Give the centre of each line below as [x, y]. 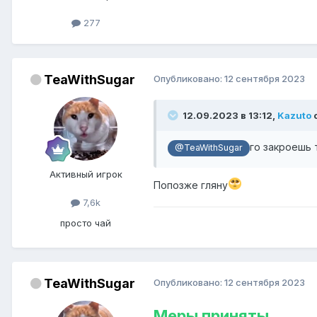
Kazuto [294, 116]
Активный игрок [86, 174]
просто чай [86, 223]
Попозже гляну [191, 185]
